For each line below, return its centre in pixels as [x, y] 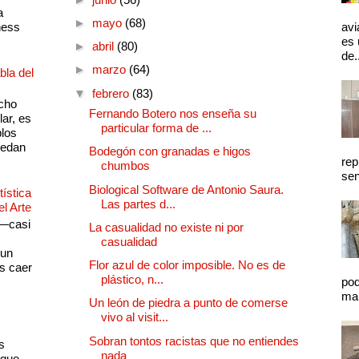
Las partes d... [138, 204]
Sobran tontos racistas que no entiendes [194, 341]
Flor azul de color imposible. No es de [187, 265]
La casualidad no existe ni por [166, 227]
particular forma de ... [156, 128]
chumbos [125, 166]
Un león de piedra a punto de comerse [188, 303]
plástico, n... [132, 280]
